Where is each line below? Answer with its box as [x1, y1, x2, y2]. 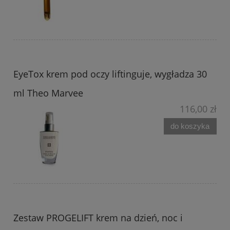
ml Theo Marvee [13, 87, 83, 100]
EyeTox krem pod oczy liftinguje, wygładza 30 [13, 68, 207, 81]
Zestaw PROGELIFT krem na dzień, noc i [13, 212, 183, 224]
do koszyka [170, 122, 210, 130]
